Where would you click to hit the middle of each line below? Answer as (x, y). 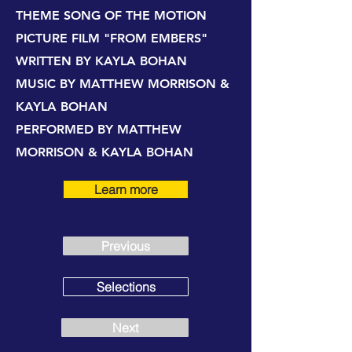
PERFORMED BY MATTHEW (99, 129)
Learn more (126, 189)
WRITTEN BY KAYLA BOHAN (101, 61)
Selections (126, 287)
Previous (126, 246)
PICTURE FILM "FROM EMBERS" (112, 38)
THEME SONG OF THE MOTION (111, 15)
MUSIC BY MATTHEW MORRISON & (123, 84)
